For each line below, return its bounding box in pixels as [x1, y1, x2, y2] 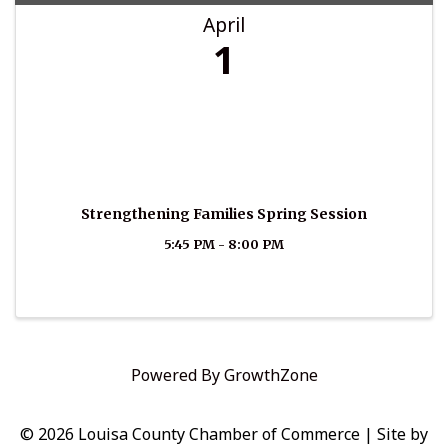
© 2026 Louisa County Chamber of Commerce [20, 423, 360, 446]
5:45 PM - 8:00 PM [164, 236, 284, 253]
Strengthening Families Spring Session [81, 205, 367, 224]
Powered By [130, 364, 224, 387]
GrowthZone [223, 364, 318, 387]
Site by [377, 423, 428, 446]
